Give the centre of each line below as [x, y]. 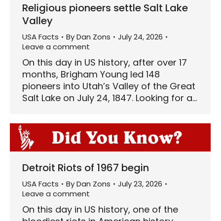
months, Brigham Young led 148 [91, 74]
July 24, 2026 [140, 37]
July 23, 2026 [140, 184]
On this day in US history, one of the [100, 209]
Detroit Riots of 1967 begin [86, 167]
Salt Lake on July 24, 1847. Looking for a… [110, 98]
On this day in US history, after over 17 [105, 62]
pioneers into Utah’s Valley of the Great [109, 86]
